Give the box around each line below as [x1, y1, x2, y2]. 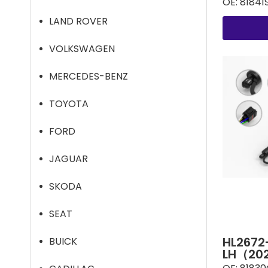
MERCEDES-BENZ [49, 69, 128, 83]
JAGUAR [49, 152, 88, 166]
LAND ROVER [49, 14, 108, 28]
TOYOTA [49, 97, 89, 111]
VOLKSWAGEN [49, 42, 115, 56]
